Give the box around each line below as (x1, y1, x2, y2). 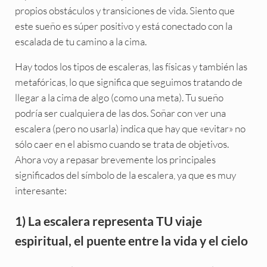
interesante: (14, 184, 67, 197)
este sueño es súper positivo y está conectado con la (14, 20, 232, 33)
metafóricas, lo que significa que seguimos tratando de (14, 76, 243, 89)
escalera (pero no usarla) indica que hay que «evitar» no (14, 122, 246, 135)
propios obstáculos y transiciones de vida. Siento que (14, 4, 235, 17)
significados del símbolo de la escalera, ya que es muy (14, 169, 236, 182)
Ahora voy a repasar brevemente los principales (14, 153, 216, 166)
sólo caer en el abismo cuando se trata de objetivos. (14, 138, 229, 151)
